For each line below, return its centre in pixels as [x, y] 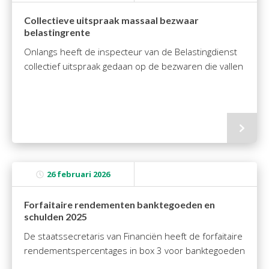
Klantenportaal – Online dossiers [79, 61]
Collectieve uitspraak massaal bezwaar [111, 20]
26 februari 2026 [78, 174]
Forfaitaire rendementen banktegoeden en [119, 204]
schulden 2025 [56, 216]
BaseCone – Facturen [56, 25]
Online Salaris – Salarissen [66, 79]
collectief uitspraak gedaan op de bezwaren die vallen [134, 66]
